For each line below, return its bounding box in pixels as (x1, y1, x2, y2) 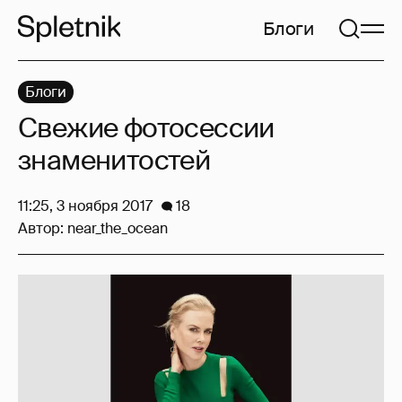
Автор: (18, 219, 67, 238)
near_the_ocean (67, 219, 168, 238)
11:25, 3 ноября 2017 (18, 197, 153, 215)
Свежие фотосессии (18, 110, 275, 145)
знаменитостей (18, 143, 211, 178)
